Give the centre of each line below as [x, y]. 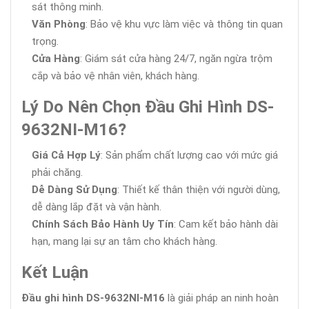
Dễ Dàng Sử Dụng [74, 189]
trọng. [45, 41]
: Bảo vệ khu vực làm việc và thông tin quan [184, 24]
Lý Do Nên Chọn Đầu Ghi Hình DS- [148, 107]
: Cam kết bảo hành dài [226, 224]
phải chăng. [57, 172]
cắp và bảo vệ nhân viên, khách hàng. [116, 76]
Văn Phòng [59, 24]
